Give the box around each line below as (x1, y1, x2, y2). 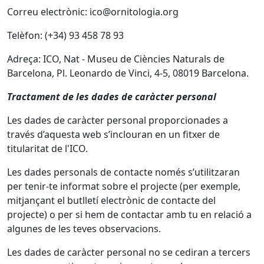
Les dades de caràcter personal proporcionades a (7, 114, 228, 127)
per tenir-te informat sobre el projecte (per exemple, (7, 180, 240, 193)
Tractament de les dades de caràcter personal (7, 90, 216, 103)
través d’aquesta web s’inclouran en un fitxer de (7, 128, 220, 141)
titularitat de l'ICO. (7, 142, 88, 155)
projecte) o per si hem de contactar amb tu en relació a (7, 208, 252, 221)
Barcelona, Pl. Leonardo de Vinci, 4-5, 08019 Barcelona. (7, 67, 249, 80)
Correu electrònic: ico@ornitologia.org (7, 5, 179, 18)
